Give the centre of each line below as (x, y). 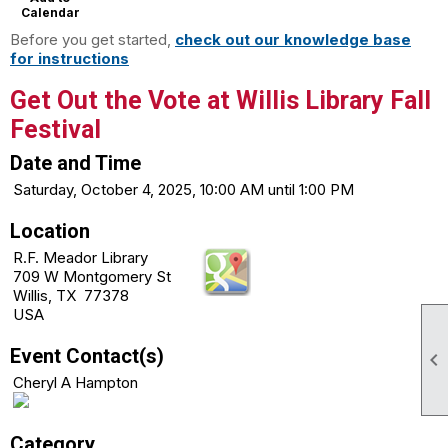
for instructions (69, 58)
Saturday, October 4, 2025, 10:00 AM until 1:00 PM (183, 189)
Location (50, 230)
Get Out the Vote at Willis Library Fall (220, 100)
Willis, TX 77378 (71, 295)
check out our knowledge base (293, 39)
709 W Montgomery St (92, 276)
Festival (55, 129)
